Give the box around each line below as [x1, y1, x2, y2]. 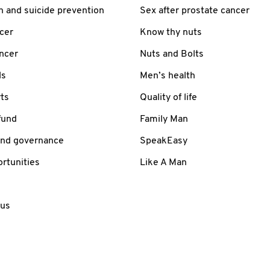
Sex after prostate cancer [140, 5, 250, 16]
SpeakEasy [140, 136, 187, 146]
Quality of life [140, 92, 197, 102]
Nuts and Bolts [140, 49, 204, 59]
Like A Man [140, 157, 187, 168]
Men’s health [140, 71, 195, 81]
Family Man [140, 114, 188, 124]
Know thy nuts [140, 27, 202, 37]
